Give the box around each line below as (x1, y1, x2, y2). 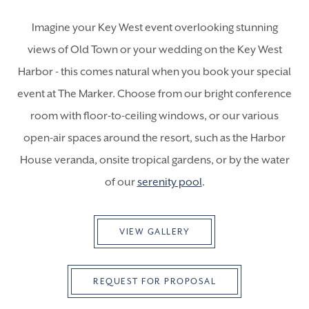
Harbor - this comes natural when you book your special (18, 66, 291, 78)
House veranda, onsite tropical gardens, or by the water (19, 154, 290, 166)
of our (104, 176, 137, 188)
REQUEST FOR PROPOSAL (93, 277, 216, 286)
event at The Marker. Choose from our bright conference (17, 88, 292, 100)
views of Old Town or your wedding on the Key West (27, 43, 282, 56)
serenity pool (137, 176, 202, 188)
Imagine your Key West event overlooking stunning (31, 21, 278, 34)
